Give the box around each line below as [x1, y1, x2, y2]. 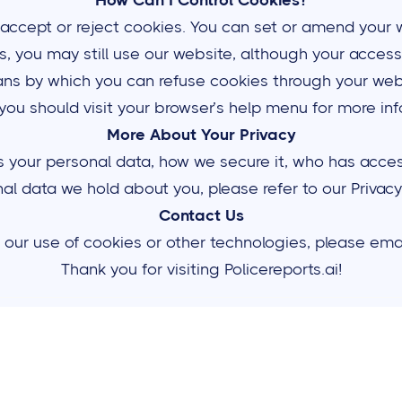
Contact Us [158, 206, 244, 224]
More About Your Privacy [106, 126, 296, 144]
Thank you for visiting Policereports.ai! [60, 260, 342, 278]
